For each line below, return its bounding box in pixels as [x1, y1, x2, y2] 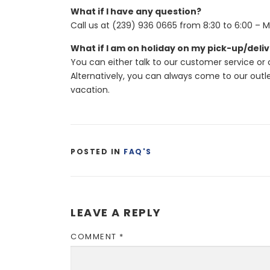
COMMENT [71, 231, 119, 242]
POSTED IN [71, 146, 124, 157]
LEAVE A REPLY [71, 205, 162, 220]
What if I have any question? [71, 5, 201, 17]
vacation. [71, 84, 110, 96]
